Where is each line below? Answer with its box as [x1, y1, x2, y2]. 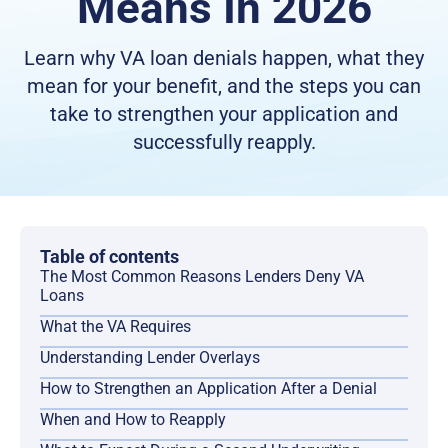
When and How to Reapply [40, 410, 226, 430]
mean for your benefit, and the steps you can [27, 74, 421, 99]
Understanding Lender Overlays [40, 348, 260, 368]
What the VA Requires [40, 317, 191, 337]
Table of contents [40, 246, 179, 268]
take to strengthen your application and [50, 102, 398, 127]
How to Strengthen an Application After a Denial [40, 379, 377, 399]
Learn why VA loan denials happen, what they [24, 46, 424, 71]
